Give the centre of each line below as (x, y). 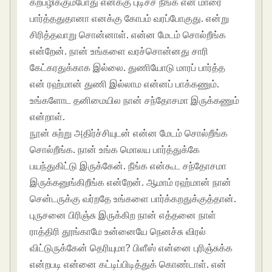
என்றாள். (48, 117)
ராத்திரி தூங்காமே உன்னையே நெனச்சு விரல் (118, 232)
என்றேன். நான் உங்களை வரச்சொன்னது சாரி (119, 51)
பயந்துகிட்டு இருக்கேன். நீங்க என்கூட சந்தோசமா (128, 166)
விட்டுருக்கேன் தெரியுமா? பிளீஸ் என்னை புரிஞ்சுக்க (131, 248)
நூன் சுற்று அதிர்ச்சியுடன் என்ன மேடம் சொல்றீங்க (129, 133)
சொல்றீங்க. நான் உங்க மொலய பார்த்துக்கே (115, 150)
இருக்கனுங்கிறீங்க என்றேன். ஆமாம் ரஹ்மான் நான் (131, 182)
